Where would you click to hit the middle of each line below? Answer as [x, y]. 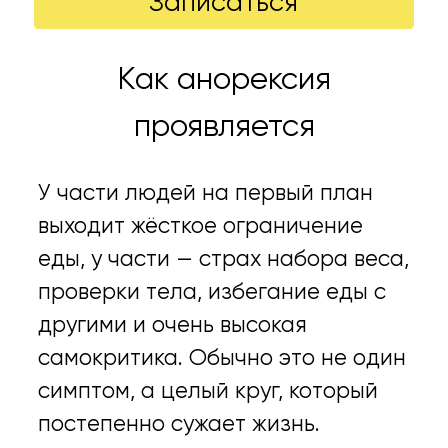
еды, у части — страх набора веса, [224, 259]
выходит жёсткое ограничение [201, 226]
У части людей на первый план [206, 193]
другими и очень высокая [173, 325]
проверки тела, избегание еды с [212, 292]
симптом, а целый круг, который [208, 391]
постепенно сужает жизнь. [179, 424]
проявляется [224, 127]
